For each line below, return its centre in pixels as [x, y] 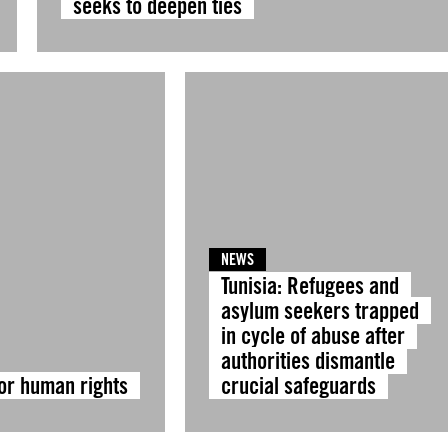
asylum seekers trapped [319, 310]
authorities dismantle [307, 360]
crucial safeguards [298, 385]
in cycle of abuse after [312, 335]
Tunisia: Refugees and [309, 285]
